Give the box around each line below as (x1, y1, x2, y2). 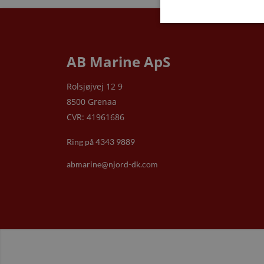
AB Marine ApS (66, 51, 170, 71)
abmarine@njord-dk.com (66, 159, 158, 169)
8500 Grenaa (66, 95, 117, 107)
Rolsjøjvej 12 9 (66, 80, 123, 92)
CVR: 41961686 (66, 111, 124, 123)
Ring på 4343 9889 (66, 136, 135, 147)
